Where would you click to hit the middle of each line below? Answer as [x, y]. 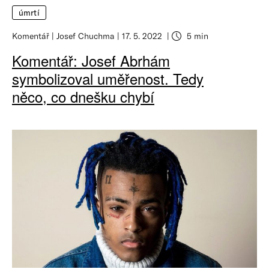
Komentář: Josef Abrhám [91, 60]
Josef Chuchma [86, 35]
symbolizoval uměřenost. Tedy [108, 78]
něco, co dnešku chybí [83, 96]
